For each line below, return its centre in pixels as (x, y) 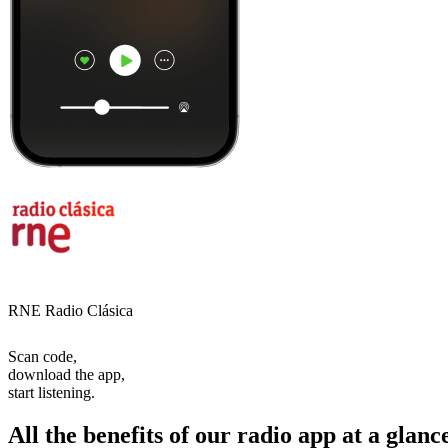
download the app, (66, 374)
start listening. (51, 392)
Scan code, (42, 356)
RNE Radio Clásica (70, 310)
